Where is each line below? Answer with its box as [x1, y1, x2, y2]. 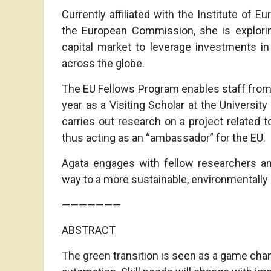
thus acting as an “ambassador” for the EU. [62, 131, 266, 144]
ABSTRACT [62, 223, 116, 237]
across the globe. [62, 56, 145, 70]
